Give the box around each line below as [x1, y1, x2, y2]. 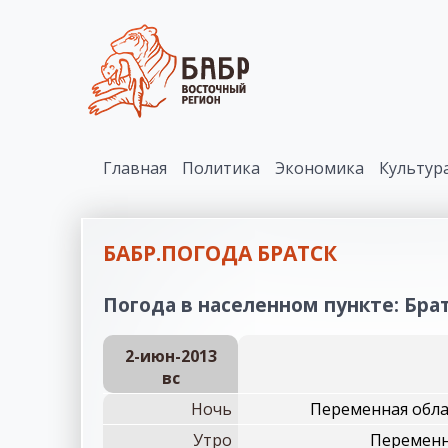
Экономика [275, 157, 364, 179]
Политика [182, 157, 260, 179]
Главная [103, 157, 167, 179]
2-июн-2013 [124, 345, 217, 367]
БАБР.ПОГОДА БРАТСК [103, 239, 337, 267]
